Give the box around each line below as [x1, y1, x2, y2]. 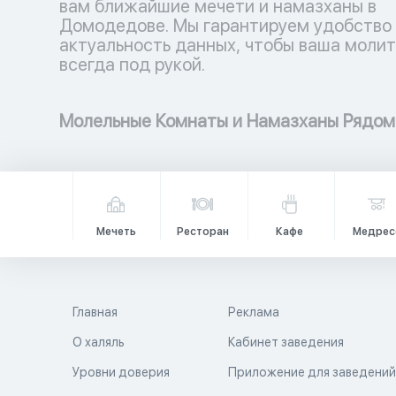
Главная [72, 305, 118, 319]
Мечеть [95, 225, 136, 238]
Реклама [228, 305, 280, 319]
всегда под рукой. [59, 54, 205, 75]
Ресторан [176, 225, 229, 238]
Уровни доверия [72, 365, 170, 379]
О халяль [72, 335, 125, 349]
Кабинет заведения [228, 335, 345, 349]
